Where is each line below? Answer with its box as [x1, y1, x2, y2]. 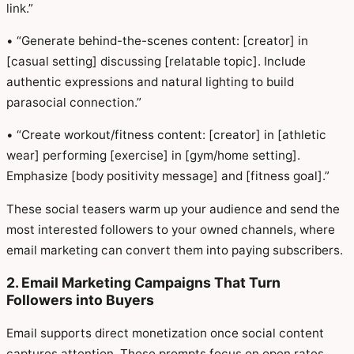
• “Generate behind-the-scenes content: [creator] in [6, 33, 308, 49]
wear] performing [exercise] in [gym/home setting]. [6, 148, 300, 164]
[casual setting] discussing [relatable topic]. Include [6, 54, 306, 70]
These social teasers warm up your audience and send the [6, 201, 340, 217]
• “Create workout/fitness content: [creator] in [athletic [6, 127, 326, 143]
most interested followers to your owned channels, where [6, 221, 335, 237]
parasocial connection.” [6, 95, 141, 111]
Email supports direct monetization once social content [6, 325, 324, 341]
